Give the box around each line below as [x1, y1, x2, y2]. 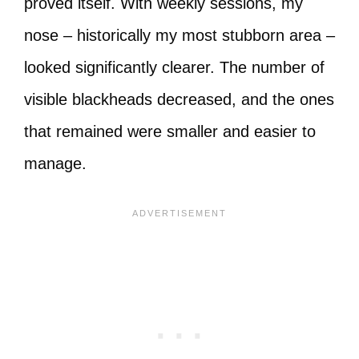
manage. [24, 155, 87, 172]
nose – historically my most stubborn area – [24, 26, 335, 44]
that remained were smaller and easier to [24, 123, 316, 140]
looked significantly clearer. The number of [24, 58, 325, 76]
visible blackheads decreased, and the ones [24, 91, 334, 108]
